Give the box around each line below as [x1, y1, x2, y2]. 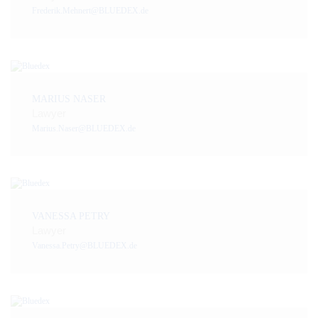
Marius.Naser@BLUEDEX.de [32, 123, 136, 133]
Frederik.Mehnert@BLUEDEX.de [32, 5, 148, 16]
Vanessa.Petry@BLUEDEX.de [32, 241, 137, 251]
